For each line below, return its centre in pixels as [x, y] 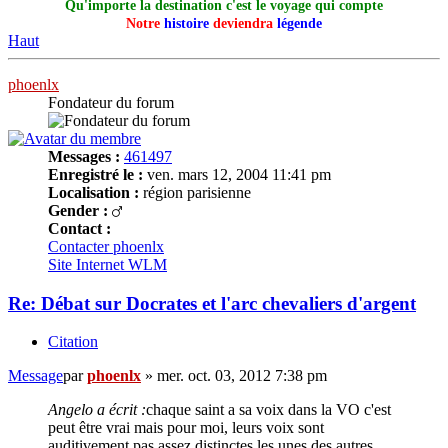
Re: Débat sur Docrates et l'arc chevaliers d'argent [212, 303]
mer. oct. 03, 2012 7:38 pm [242, 376]
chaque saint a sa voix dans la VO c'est [268, 410]
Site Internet [86, 264]
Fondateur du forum [111, 102]
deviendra [243, 23]
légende [299, 23]
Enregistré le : [95, 174]
